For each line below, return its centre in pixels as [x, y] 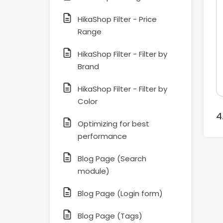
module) [94, 171]
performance [102, 136]
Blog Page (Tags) [110, 216]
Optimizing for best [113, 124]
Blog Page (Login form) [120, 193]
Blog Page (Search [112, 159]
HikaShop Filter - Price [117, 19]
